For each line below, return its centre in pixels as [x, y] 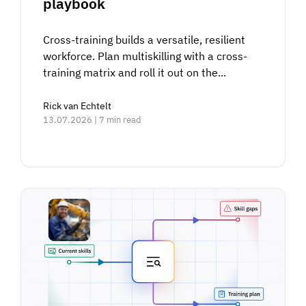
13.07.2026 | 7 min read [93, 120]
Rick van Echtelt [78, 106]
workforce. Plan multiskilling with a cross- [145, 56]
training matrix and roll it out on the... [135, 72]
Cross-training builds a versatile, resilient [144, 39]
